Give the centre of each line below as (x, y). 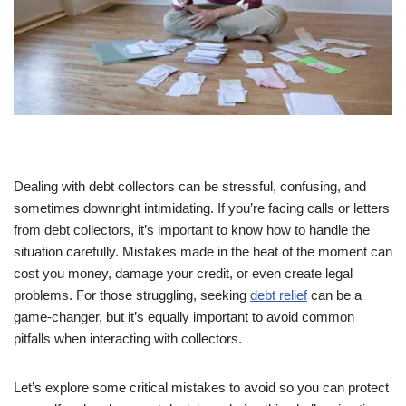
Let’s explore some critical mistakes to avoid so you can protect (201, 388)
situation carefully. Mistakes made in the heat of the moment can (203, 252)
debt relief (279, 295)
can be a (334, 295)
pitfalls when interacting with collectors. (128, 339)
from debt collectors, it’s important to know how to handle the (192, 230)
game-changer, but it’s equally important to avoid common (184, 317)
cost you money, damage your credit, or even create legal (183, 274)
